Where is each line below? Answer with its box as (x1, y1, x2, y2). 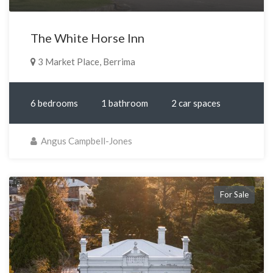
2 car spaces (171, 97, 221, 109)
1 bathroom (101, 97, 148, 109)
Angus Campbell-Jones (39, 135, 132, 147)
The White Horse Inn (30, 30, 144, 46)
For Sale (220, 190, 249, 200)
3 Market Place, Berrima (36, 56, 135, 68)
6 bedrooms (30, 97, 78, 109)
